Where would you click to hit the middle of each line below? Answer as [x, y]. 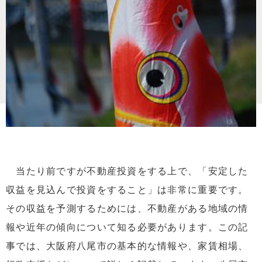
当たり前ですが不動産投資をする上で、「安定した [127, 171]
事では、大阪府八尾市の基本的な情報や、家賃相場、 [127, 246]
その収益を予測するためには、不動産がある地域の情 [127, 209]
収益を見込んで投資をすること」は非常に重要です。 [127, 190]
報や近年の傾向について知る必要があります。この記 [127, 227]
